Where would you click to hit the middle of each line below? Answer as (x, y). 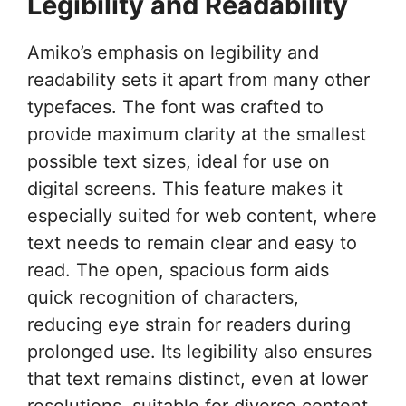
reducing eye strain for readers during (189, 324)
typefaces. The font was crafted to (175, 106)
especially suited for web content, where (202, 215)
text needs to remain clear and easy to (192, 242)
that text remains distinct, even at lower (198, 378)
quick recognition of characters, (163, 297)
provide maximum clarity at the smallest (197, 134)
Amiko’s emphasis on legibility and (173, 52)
